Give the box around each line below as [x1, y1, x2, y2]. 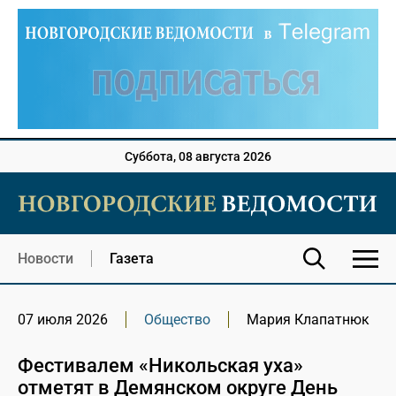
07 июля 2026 [18, 311, 108, 329]
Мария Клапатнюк [247, 311, 369, 329]
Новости [18, 250, 73, 268]
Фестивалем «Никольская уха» [18, 354, 303, 377]
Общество [144, 311, 210, 329]
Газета [110, 250, 154, 268]
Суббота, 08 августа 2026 [125, 149, 271, 164]
